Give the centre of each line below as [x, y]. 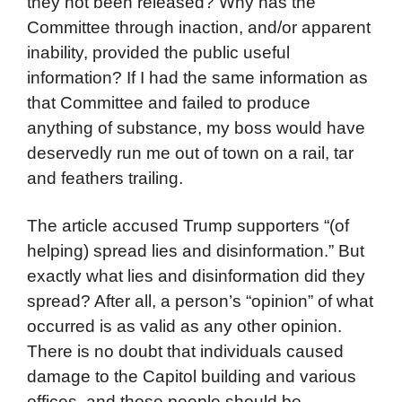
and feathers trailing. [105, 178]
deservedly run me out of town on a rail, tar [190, 153]
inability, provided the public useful [158, 52]
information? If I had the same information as [197, 77]
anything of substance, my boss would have [196, 127]
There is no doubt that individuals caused [185, 352]
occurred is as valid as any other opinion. [184, 327]
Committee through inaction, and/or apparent [199, 27]
